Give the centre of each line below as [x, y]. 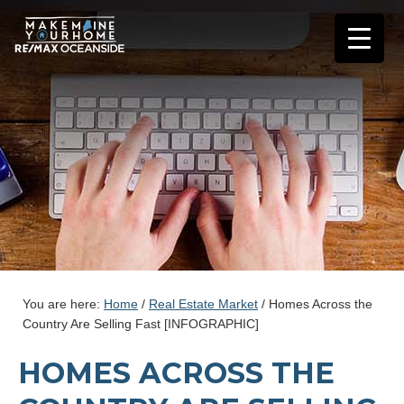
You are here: [63, 304]
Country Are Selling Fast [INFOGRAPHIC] [141, 324]
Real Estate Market [203, 304]
